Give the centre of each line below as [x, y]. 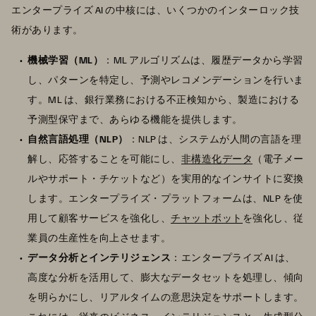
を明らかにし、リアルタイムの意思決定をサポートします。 [166, 297]
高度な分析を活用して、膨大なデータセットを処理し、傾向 [166, 277]
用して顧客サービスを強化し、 [99, 218]
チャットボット [207, 218]
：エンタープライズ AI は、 [233, 257]
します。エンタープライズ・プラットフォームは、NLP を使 [165, 198]
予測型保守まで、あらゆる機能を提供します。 [135, 119]
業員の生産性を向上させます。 [99, 238]
